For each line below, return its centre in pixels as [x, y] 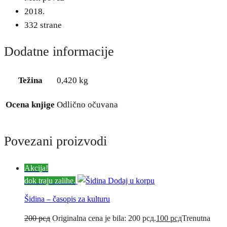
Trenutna [196, 218]
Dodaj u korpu [131, 180]
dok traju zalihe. [50, 180]
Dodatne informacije [59, 52]
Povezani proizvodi [55, 141]
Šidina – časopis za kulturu [67, 199]
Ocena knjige [30, 104]
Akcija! [36, 168]
